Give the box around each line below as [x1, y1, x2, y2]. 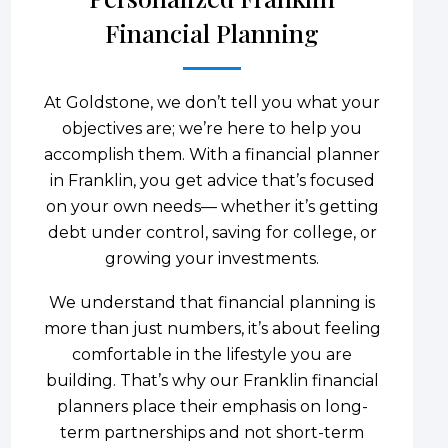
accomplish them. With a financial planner [44, 144, 380, 164]
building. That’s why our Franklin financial [45, 370, 379, 390]
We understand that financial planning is [49, 292, 375, 312]
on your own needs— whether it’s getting [45, 196, 379, 216]
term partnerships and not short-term [60, 422, 364, 442]
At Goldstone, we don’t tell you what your [44, 92, 380, 112]
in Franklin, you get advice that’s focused [49, 170, 375, 190]
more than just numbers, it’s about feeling [43, 318, 381, 338]
